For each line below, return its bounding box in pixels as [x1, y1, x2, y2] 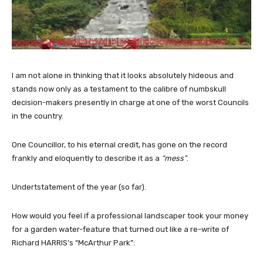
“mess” [161, 154, 187, 163]
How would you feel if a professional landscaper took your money [12, 211, 248, 221]
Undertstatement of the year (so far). [12, 183, 146, 192]
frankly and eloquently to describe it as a [12, 154, 161, 163]
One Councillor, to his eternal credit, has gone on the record [12, 140, 227, 150]
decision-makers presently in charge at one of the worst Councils [12, 98, 249, 107]
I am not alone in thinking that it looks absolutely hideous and [12, 71, 234, 80]
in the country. [12, 112, 63, 121]
